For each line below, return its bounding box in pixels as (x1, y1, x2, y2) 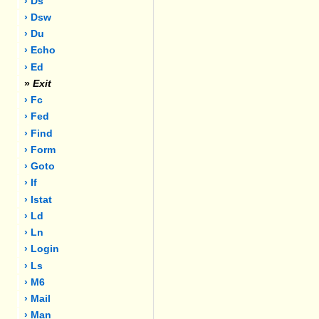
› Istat (24, 194, 53, 205)
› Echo (24, 45, 56, 56)
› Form (24, 144, 56, 155)
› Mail (24, 293, 51, 305)
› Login (24, 244, 60, 255)
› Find (24, 127, 53, 139)
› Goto (24, 161, 56, 172)
